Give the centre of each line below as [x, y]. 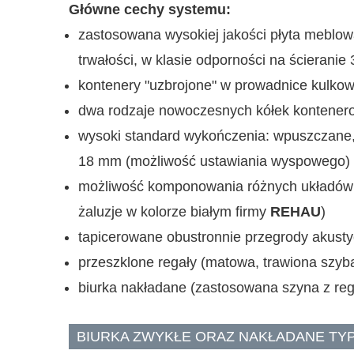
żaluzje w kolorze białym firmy [174, 212]
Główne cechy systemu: [150, 9]
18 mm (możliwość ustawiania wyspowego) [214, 161]
